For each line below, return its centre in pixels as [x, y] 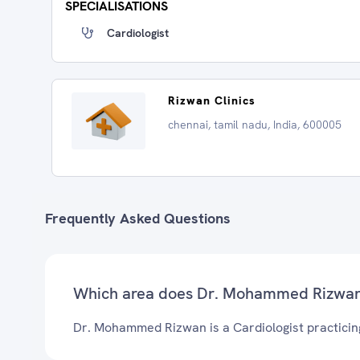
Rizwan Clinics [212, 100]
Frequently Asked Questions [138, 218]
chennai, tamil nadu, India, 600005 [255, 125]
